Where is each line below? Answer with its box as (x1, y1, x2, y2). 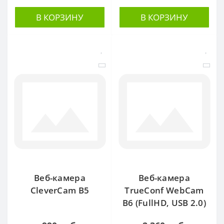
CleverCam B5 (30, 184, 89, 196)
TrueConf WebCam (124, 184, 204, 196)
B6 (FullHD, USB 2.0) (122, 196, 206, 208)
